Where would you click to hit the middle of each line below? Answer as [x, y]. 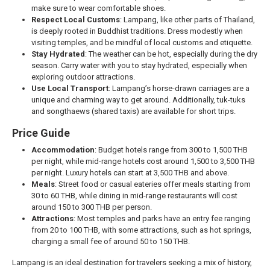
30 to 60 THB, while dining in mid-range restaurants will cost [134, 196]
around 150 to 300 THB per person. [92, 207]
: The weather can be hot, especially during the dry [171, 54]
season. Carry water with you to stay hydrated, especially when [139, 66]
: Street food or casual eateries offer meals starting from [153, 184]
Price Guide [41, 133]
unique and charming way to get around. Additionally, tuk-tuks [138, 100]
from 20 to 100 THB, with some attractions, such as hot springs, [141, 230]
